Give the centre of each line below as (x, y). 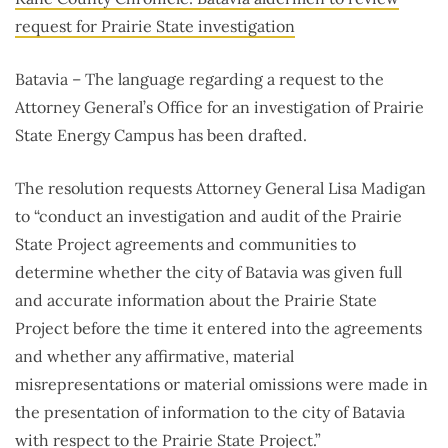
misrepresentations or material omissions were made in (221, 384)
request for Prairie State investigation (155, 26)
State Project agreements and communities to (185, 244)
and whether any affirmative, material (154, 356)
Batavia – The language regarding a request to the (199, 79)
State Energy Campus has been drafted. (161, 135)
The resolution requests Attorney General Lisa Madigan (220, 188)
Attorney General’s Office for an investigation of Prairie (219, 107)
